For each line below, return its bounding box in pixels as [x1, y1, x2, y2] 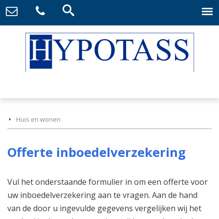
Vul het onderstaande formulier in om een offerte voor [7, 176, 208, 188]
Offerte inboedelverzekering [7, 144, 186, 161]
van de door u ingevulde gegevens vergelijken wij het [7, 203, 201, 214]
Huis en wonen [16, 115, 61, 124]
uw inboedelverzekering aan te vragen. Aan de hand [7, 190, 197, 201]
